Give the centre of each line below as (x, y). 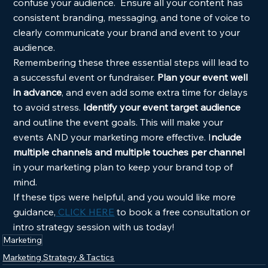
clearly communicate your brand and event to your (128, 32)
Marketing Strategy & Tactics (59, 257)
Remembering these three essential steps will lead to (133, 62)
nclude (228, 137)
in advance (38, 92)
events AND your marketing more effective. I (112, 137)
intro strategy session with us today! (95, 227)
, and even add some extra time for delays (156, 92)
